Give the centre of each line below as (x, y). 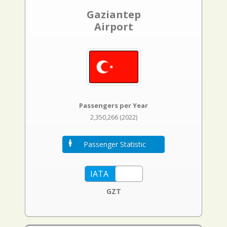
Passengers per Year (113, 106)
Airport (113, 27)
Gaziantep (113, 14)
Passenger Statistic (115, 144)
